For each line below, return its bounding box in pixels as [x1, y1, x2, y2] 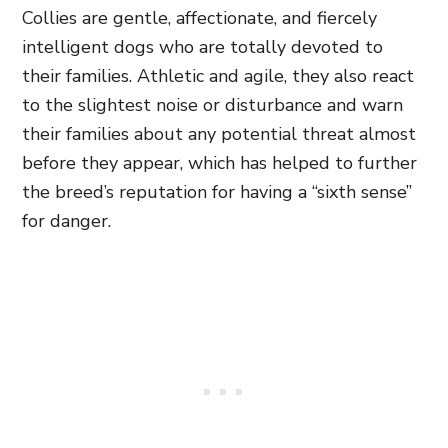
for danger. [22, 208, 111, 233]
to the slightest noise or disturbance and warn [22, 92, 403, 117]
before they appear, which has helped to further [22, 150, 417, 175]
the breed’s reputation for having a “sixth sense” [22, 179, 412, 204]
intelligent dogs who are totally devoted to [22, 34, 383, 59]
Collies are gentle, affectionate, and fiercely [22, 5, 377, 30]
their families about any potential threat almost [22, 121, 416, 146]
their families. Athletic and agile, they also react [22, 63, 414, 88]
